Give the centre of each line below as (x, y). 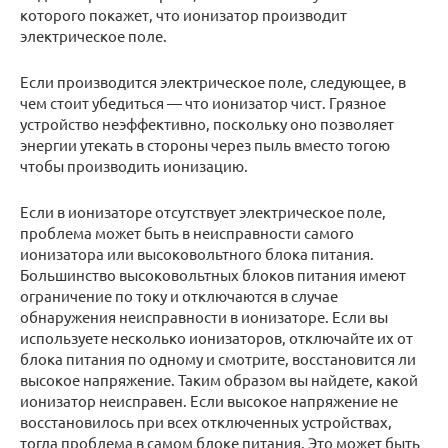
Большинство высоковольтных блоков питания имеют (213, 274)
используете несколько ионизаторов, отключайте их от (216, 337)
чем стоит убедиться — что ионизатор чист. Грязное (203, 102)
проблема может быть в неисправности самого (187, 232)
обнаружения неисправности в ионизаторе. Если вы (204, 316)
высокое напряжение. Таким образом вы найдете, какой (219, 379)
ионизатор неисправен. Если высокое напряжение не (209, 400)
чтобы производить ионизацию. (134, 165)
